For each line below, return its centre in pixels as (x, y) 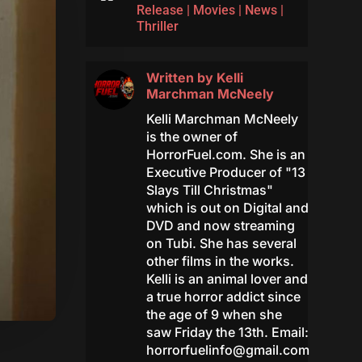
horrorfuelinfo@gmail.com (227, 350)
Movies (214, 11)
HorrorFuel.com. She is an (225, 155)
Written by (181, 78)
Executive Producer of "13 (225, 173)
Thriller (157, 27)
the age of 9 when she (214, 315)
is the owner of (192, 137)
